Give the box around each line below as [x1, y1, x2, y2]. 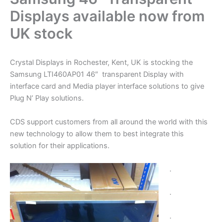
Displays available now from [10, 7, 205, 25]
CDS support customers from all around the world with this [10, 117, 208, 126]
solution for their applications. [10, 141, 110, 150]
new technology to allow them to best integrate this [10, 129, 184, 138]
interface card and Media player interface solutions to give [10, 82, 204, 91]
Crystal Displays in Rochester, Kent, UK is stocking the [10, 58, 193, 67]
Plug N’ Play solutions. [10, 94, 84, 103]
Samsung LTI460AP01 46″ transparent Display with [10, 70, 184, 79]
